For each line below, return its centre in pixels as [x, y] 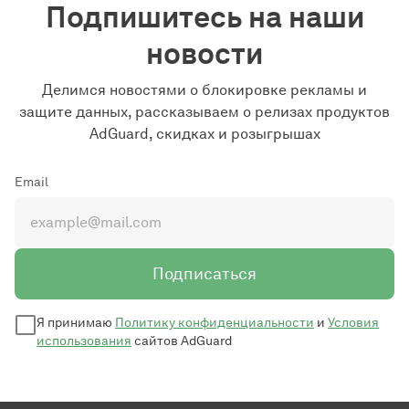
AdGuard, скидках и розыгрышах [204, 133]
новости [204, 53]
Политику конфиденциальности [215, 322]
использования [84, 341]
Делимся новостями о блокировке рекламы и [204, 89]
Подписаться [204, 273]
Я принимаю [76, 322]
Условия [353, 322]
